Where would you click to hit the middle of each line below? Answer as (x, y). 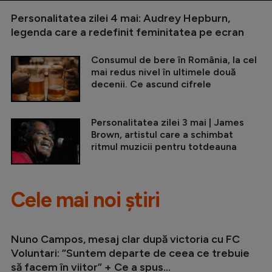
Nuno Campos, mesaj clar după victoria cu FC (125, 239)
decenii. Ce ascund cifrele (151, 84)
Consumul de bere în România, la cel (174, 59)
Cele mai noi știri (85, 200)
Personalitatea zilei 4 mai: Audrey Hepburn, (121, 18)
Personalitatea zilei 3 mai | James (168, 122)
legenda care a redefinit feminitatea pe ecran (127, 32)
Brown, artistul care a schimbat (162, 134)
